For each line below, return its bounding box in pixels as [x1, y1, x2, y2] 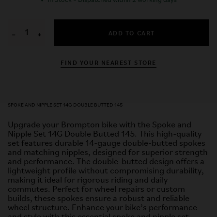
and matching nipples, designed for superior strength [8, 148, 208, 157]
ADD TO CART [108, 28, 155, 37]
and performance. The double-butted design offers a [8, 157, 204, 167]
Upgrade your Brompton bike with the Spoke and [8, 121, 191, 130]
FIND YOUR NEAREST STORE [61, 58, 156, 67]
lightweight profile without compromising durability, [8, 167, 204, 176]
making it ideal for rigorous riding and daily [8, 176, 168, 185]
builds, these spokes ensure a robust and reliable [8, 194, 189, 203]
